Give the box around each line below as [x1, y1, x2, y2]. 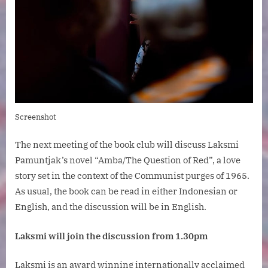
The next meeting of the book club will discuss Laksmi [15, 139, 239, 151]
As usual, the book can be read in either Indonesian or [15, 185, 237, 197]
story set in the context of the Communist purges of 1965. [15, 170, 249, 182]
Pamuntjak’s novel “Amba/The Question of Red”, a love [15, 154, 240, 166]
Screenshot [15, 111, 56, 122]
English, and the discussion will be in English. [15, 201, 206, 213]
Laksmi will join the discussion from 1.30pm [15, 230, 208, 242]
